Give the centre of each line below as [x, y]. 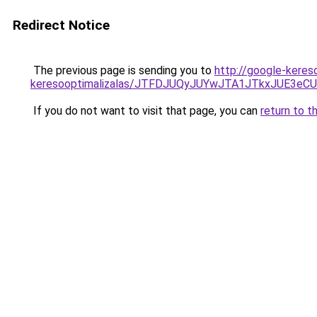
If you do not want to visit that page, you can [145, 111]
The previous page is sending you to [122, 70]
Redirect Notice [61, 25]
